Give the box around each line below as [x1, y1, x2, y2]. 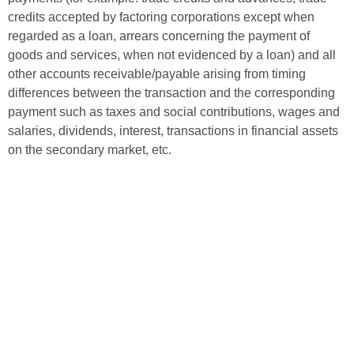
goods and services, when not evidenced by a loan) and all [8, 48, 336, 62]
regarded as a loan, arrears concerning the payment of [8, 29, 310, 43]
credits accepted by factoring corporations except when [8, 10, 314, 24]
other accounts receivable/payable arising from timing [8, 67, 306, 81]
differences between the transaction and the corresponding [8, 86, 335, 100]
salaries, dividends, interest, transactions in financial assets [8, 124, 338, 137]
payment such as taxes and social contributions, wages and [8, 105, 340, 119]
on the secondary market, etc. [8, 143, 171, 156]
